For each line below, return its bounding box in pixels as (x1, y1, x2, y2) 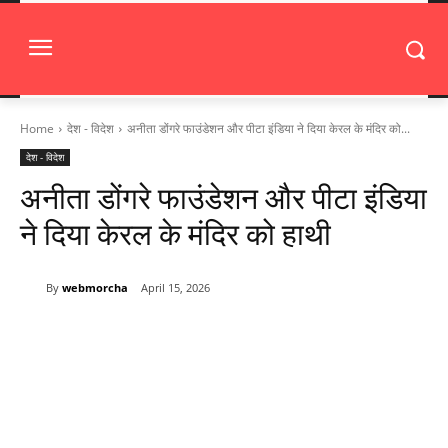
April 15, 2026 (141, 280, 210, 296)
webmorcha (62, 279, 128, 295)
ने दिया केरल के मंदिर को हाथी (20, 217, 331, 252)
